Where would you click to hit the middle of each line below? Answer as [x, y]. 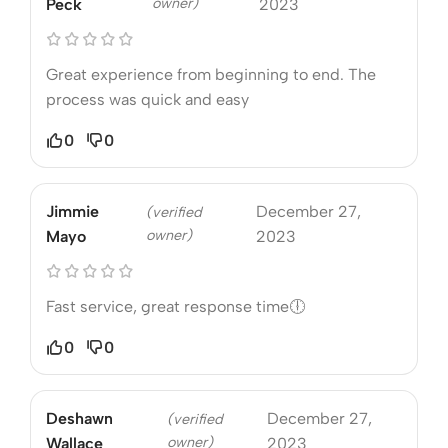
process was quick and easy [147, 99]
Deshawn [79, 418]
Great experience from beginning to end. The [211, 74]
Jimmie [72, 211]
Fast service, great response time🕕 [175, 306]
